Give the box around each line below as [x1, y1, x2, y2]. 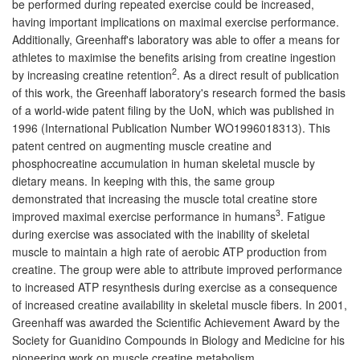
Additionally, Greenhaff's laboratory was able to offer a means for [12, 31, 340, 47]
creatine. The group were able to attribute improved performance [12, 260, 342, 277]
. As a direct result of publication [177, 66, 339, 83]
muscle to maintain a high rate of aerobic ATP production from [12, 243, 327, 260]
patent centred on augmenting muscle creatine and [12, 137, 272, 153]
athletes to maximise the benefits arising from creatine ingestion [12, 48, 336, 65]
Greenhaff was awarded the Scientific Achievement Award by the [12, 313, 340, 330]
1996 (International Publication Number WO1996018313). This [12, 119, 330, 136]
